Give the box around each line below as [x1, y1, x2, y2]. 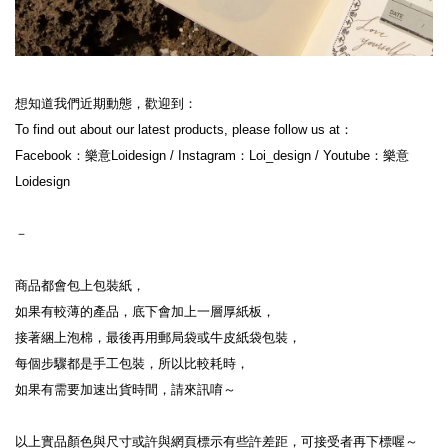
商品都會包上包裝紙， [15, 277, 145, 293]
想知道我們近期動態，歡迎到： [15, 95, 197, 111]
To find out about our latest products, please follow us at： [15, 121, 353, 137]
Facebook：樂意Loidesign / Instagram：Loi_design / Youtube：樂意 [15, 147, 409, 163]
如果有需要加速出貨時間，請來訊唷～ [15, 381, 236, 397]
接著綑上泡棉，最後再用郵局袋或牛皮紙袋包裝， [15, 329, 301, 345]
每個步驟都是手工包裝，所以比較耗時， [15, 355, 249, 371]
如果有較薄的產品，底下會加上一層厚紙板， [15, 303, 275, 319]
